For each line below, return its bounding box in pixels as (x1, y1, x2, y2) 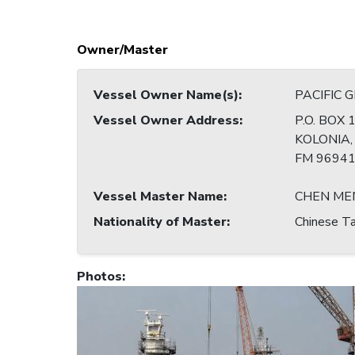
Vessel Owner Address (94, 112, 239, 130)
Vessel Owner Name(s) (94, 86, 239, 105)
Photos (77, 268, 122, 286)
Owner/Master (77, 41, 168, 59)
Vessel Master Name (94, 188, 223, 206)
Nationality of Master (94, 213, 227, 231)
